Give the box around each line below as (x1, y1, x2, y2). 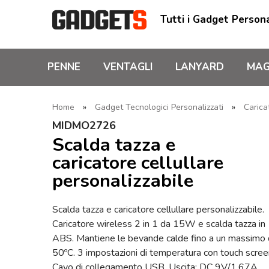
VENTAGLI (103, 60, 153, 74)
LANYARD (175, 60, 224, 74)
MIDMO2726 (52, 118, 116, 133)
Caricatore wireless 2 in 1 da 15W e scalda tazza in (52, 217, 265, 231)
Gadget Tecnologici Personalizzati (95, 101, 223, 113)
